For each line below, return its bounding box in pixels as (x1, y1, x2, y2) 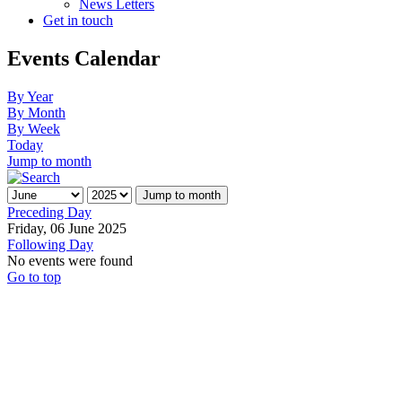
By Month (7, 104, 66, 120)
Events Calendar (7, 46, 161, 70)
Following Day (7, 236, 93, 252)
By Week (7, 120, 60, 136)
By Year (7, 88, 53, 104)
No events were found (7, 252, 133, 268)
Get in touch (43, 13, 113, 28)
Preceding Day (7, 204, 92, 220)
